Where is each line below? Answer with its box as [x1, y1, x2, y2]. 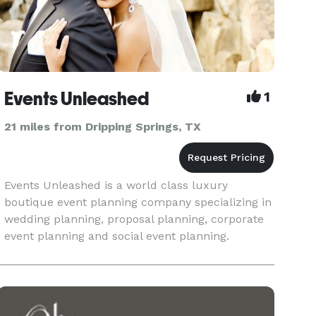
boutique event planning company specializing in [4, 195, 272, 209]
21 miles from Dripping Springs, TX [4, 120, 202, 133]
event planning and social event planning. [4, 229, 230, 243]
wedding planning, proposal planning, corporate [4, 212, 265, 226]
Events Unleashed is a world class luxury [4, 178, 229, 192]
